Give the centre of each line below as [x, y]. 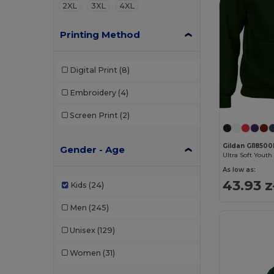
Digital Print [93, 70]
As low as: [239, 170]
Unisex [82, 231]
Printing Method [100, 34]
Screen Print [94, 116]
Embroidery [93, 93]
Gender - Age [93, 149]
